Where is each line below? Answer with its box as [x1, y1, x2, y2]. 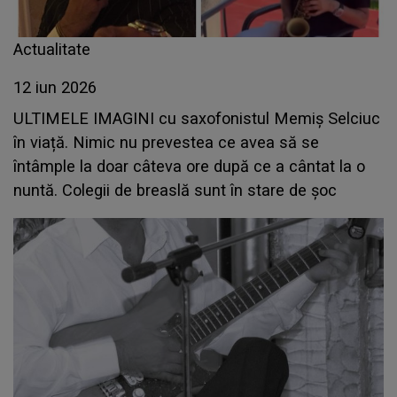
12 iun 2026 [13, 78, 97, 97]
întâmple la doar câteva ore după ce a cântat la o [13, 157, 365, 176]
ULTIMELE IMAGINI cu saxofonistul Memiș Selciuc [13, 109, 380, 128]
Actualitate [13, 40, 90, 59]
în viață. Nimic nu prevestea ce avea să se [13, 133, 319, 152]
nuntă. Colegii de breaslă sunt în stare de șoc [13, 181, 337, 200]
